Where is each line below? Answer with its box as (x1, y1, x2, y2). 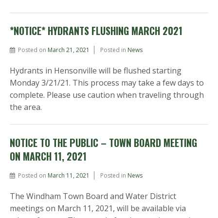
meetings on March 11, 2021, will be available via (10, 202, 186, 214)
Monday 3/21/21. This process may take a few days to (10, 77, 204, 89)
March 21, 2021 (48, 46, 90, 54)
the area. (10, 102, 42, 113)
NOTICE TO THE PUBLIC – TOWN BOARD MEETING (10, 135, 197, 150)
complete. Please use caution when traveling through (10, 90, 204, 101)
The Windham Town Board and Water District (10, 190, 176, 201)
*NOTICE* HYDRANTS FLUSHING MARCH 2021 (10, 23, 182, 38)
